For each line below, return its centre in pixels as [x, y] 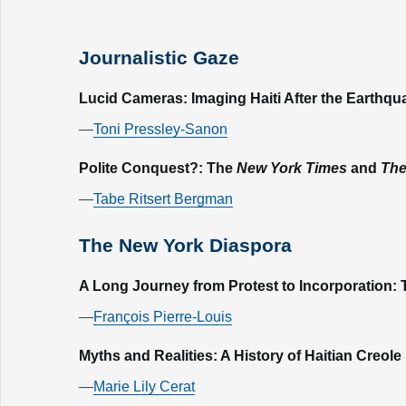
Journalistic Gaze [159, 58]
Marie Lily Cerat [144, 387]
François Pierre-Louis [163, 317]
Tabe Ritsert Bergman [163, 199]
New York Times [292, 168]
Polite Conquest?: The [158, 168]
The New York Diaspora [185, 245]
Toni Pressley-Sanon [160, 129]
